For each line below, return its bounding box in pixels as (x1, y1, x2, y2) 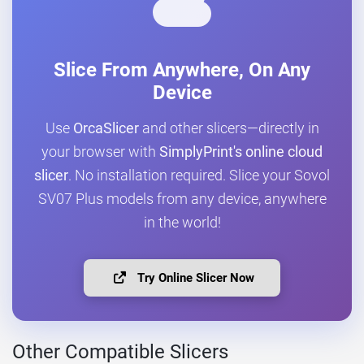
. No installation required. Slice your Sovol (68, 167, 330, 184)
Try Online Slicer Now (133, 270, 254, 285)
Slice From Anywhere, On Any (54, 58, 310, 81)
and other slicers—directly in (138, 119, 319, 136)
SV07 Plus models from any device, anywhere (37, 190, 327, 207)
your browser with (41, 143, 159, 160)
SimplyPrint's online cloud (159, 143, 323, 160)
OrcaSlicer (72, 119, 139, 136)
